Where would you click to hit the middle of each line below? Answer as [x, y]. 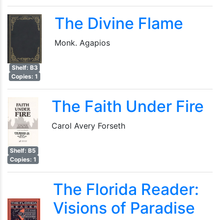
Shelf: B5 [23, 151]
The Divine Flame [119, 23]
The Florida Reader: [126, 189]
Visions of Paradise [124, 208]
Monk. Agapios [82, 43]
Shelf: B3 [25, 68]
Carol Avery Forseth [88, 126]
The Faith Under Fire [127, 106]
